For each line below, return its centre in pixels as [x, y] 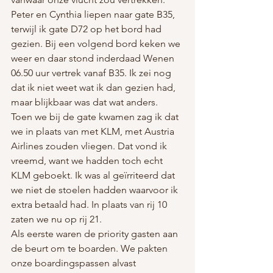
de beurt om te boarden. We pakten [90, 248]
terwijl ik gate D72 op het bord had [87, 29]
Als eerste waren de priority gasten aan [96, 234]
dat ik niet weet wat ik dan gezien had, [94, 87]
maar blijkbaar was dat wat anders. [84, 102]
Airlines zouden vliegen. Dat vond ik [90, 146]
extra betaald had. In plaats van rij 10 [90, 204]
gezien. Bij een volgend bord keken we [97, 44]
